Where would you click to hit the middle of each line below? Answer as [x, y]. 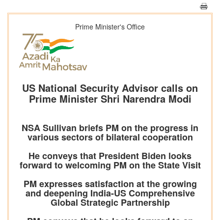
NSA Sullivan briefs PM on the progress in [110, 128]
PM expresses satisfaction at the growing [110, 184]
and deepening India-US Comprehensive [110, 193]
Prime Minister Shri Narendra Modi [110, 99]
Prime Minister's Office [110, 27]
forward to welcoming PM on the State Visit [110, 165]
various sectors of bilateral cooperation [110, 137]
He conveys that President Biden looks [110, 156]
